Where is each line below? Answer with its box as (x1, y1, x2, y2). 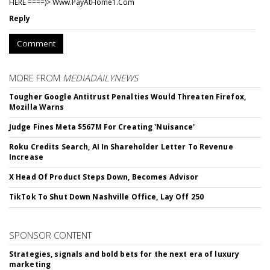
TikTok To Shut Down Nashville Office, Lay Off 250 (9, 192, 204, 202)
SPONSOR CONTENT (9, 229, 92, 242)
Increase (9, 152, 43, 163)
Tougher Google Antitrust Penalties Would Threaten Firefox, (9, 92, 246, 102)
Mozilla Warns (9, 102, 64, 113)
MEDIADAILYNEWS (63, 72, 138, 84)
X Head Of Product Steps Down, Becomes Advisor (9, 172, 199, 183)
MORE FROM (9, 72, 63, 84)
